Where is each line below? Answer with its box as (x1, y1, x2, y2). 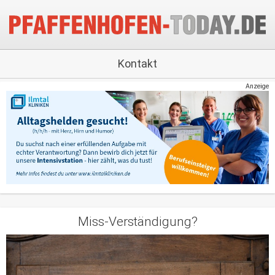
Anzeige (246, 82, 269, 90)
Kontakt (118, 57, 157, 70)
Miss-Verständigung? (77, 214, 198, 229)
